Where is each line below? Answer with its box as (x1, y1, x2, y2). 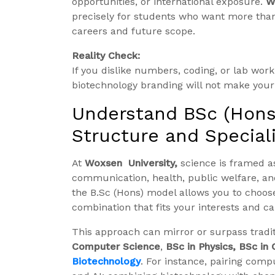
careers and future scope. (72, 25, 195, 37)
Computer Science (72, 241, 160, 253)
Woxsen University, (85, 157, 177, 169)
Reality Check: (72, 50, 140, 62)
